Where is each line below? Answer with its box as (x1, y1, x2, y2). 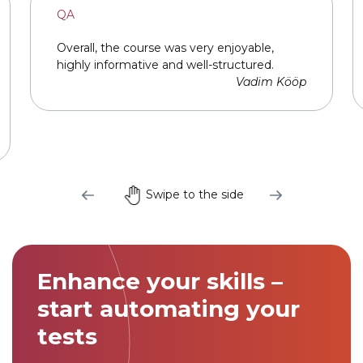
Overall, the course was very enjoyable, (57, 40, 274, 55)
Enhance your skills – (36, 267, 283, 295)
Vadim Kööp (236, 74, 306, 89)
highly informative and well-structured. (57, 57, 274, 72)
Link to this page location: (12, 208, 194, 224)
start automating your (36, 294, 300, 322)
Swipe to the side (145, 187, 244, 203)
